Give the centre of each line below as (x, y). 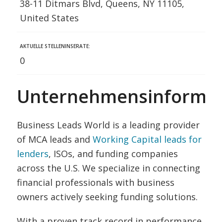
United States (49, 18)
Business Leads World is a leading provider (108, 125)
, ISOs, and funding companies (113, 154)
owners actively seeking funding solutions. (107, 197)
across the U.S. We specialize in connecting (108, 168)
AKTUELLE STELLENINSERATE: (55, 46)
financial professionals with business (95, 182)
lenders (32, 154)
